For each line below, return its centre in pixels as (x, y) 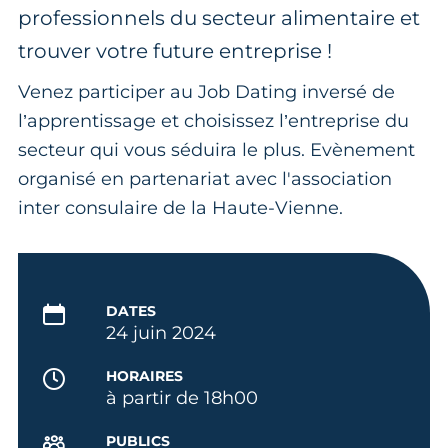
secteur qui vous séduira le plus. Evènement (216, 149)
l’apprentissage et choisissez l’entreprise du (213, 120)
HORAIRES (144, 375)
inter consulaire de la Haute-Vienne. (180, 207)
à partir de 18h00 (181, 397)
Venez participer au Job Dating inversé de (206, 91)
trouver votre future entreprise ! (175, 50)
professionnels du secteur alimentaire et (219, 17)
